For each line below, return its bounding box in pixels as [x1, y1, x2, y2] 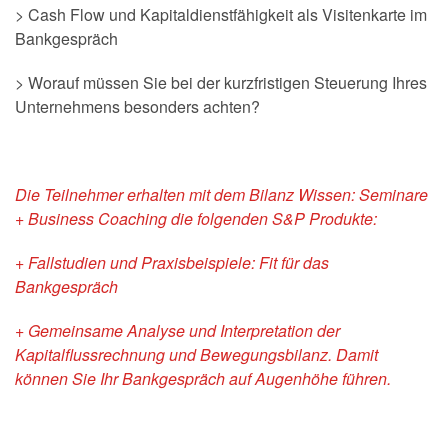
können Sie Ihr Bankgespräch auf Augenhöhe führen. [15, 366, 391, 390]
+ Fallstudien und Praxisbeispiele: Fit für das [15, 250, 329, 274]
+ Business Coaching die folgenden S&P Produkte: [15, 206, 377, 230]
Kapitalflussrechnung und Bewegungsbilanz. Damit [15, 342, 378, 366]
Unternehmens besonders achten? [15, 94, 260, 118]
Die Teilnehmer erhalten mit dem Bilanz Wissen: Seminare [15, 182, 428, 206]
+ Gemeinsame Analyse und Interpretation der [15, 318, 340, 342]
